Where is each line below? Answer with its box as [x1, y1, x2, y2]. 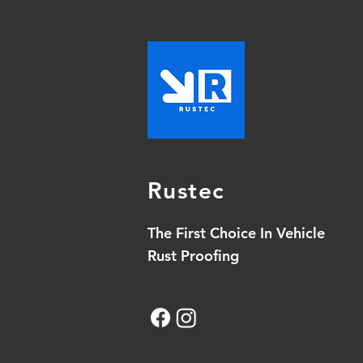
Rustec [147, 177, 225, 204]
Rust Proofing [147, 246, 239, 265]
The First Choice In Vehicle [147, 224, 325, 242]
